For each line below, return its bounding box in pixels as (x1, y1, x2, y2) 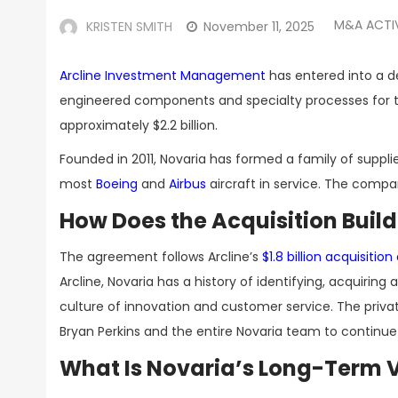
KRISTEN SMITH (86, 18, 172, 36)
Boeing (96, 175, 138, 193)
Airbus (169, 175, 206, 193)
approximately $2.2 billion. (60, 116, 218, 134)
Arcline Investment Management (60, 67, 266, 84)
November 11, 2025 (203, 18, 314, 36)
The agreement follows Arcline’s (60, 248, 262, 266)
